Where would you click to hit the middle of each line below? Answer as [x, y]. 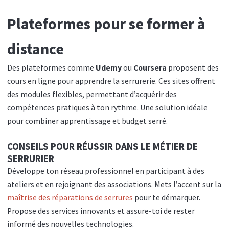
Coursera [150, 68]
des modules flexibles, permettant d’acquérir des [92, 95]
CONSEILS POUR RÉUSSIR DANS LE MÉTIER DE [102, 146]
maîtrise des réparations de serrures [70, 198]
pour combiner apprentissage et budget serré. [87, 121]
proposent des [193, 68]
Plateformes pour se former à [106, 24]
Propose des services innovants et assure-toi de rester [101, 211]
